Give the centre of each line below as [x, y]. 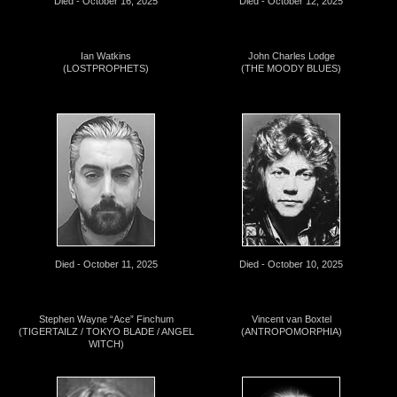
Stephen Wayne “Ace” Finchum [106, 319]
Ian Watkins [106, 56]
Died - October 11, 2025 [106, 264]
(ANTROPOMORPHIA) [291, 331]
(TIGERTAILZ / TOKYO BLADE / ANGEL [106, 331]
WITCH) [106, 343]
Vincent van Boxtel [291, 319]
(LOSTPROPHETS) [106, 69]
